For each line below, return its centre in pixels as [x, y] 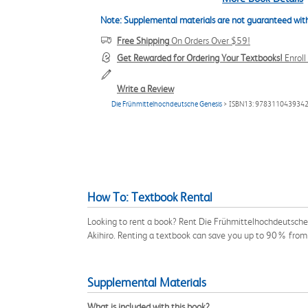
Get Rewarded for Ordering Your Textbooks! [200, 58]
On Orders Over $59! [210, 41]
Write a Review [145, 89]
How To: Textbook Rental [150, 197]
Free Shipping [143, 41]
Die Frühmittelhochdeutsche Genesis [167, 104]
